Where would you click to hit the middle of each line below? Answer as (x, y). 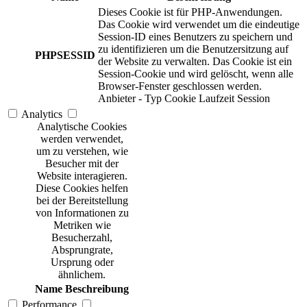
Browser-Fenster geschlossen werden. (180, 86)
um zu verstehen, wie (82, 151)
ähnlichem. (82, 275)
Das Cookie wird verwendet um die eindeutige (199, 25)
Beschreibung (97, 289)
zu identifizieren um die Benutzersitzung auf (193, 49)
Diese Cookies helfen (82, 188)
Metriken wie (82, 225)
